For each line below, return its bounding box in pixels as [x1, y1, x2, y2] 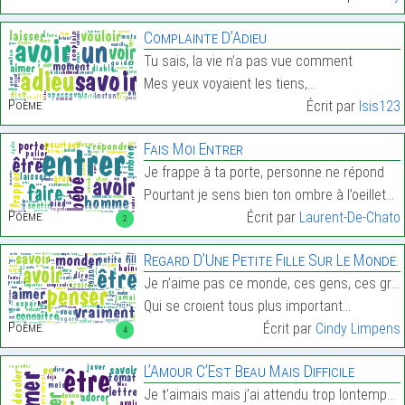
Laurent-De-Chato [298, 209, 400, 227]
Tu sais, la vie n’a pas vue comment [143, 52, 353, 71]
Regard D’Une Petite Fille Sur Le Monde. [143, 250, 400, 270]
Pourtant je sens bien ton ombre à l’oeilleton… [143, 186, 386, 204]
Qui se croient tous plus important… [143, 297, 351, 316]
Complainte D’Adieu [143, 28, 267, 48]
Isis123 [358, 98, 400, 116]
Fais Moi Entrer [143, 139, 243, 159]
